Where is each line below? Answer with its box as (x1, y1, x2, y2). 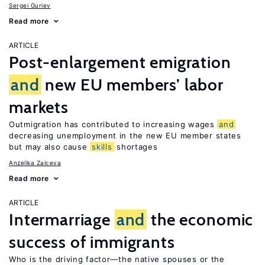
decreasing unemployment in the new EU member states (9, 131, 241, 140)
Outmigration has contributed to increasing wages (9, 119, 218, 129)
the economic (147, 209, 254, 230)
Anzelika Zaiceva (9, 159, 61, 166)
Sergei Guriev (9, 2, 51, 9)
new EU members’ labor (41, 75, 224, 95)
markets (9, 97, 69, 117)
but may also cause (9, 142, 91, 151)
